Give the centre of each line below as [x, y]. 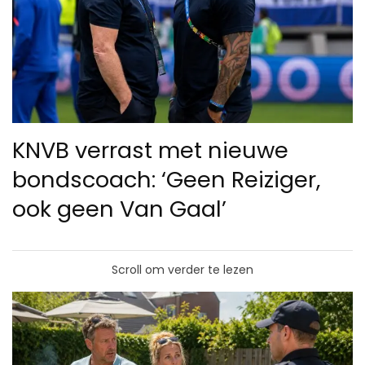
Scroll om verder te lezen [182, 270]
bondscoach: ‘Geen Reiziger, [166, 180]
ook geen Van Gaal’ [119, 209]
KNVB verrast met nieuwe [150, 151]
